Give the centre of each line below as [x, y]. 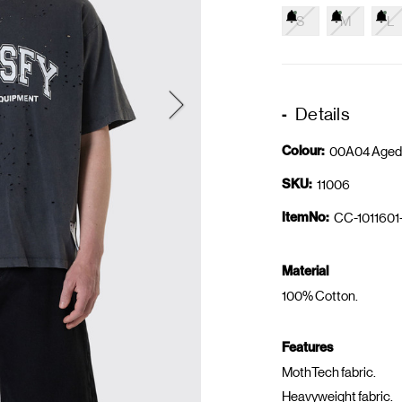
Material [305, 271]
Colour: [303, 150]
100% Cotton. [320, 296]
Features [307, 348]
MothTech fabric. [329, 372]
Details [323, 114]
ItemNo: [305, 217]
